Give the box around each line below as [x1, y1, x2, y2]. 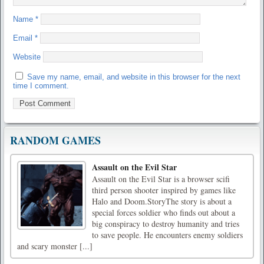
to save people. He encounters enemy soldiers [92, 229, 243, 241]
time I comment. [13, 81, 69, 91]
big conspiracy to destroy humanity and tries [92, 218, 239, 230]
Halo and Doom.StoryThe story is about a [92, 196, 232, 207]
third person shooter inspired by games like [92, 184, 236, 196]
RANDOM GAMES [10, 133, 101, 148]
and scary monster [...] [17, 240, 93, 252]
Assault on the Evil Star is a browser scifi [92, 173, 230, 185]
